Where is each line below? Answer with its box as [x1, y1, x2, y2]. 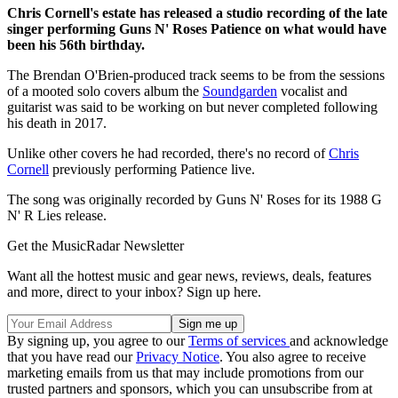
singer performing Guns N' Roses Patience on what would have [7, 21, 386, 37]
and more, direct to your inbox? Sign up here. [7, 284, 261, 300]
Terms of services [188, 333, 290, 349]
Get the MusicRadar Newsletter [7, 238, 184, 254]
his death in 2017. [7, 115, 110, 131]
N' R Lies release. [7, 208, 114, 224]
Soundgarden [203, 84, 277, 99]
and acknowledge [290, 333, 388, 349]
